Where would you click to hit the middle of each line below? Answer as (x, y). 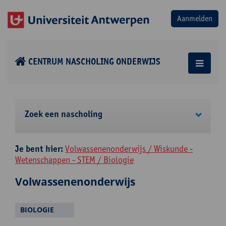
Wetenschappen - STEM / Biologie (74, 160)
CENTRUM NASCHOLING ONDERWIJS (94, 62)
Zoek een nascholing (64, 114)
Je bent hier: (39, 149)
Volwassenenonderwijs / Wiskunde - (129, 149)
